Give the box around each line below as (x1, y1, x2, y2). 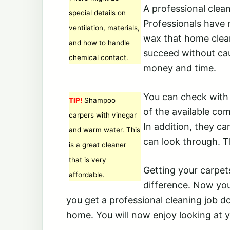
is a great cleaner (69, 141, 126, 149)
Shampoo (82, 96, 116, 104)
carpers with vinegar (69, 111, 137, 119)
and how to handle (69, 39, 130, 47)
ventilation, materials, (69, 24, 140, 32)
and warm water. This (69, 126, 140, 134)
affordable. (69, 170, 105, 179)
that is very (69, 156, 106, 164)
